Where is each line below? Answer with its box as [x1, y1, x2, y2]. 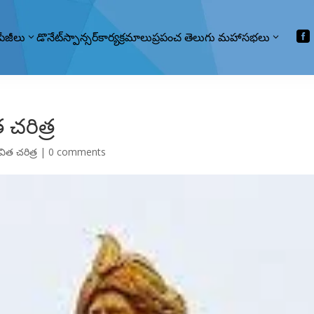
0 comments [48, 144, 107, 158]
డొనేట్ [36, 30, 64, 45]
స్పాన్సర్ [63, 30, 99, 45]
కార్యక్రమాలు [98, 30, 153, 45]
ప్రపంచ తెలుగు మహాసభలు [152, 30, 271, 45]
